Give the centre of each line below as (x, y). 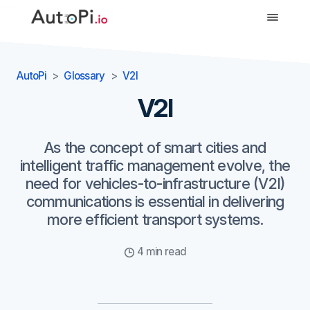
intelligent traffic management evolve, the (155, 165)
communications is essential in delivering (155, 201)
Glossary (84, 76)
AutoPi (31, 76)
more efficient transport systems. (155, 219)
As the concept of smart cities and (155, 147)
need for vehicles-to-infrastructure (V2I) (155, 183)
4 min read (161, 252)
